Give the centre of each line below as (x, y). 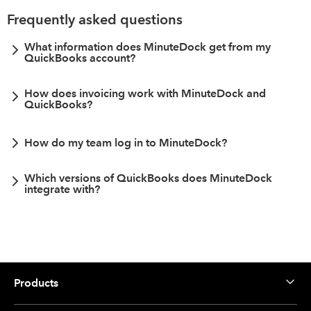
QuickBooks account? (80, 58)
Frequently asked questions (95, 19)
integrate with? (62, 189)
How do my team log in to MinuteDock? (126, 143)
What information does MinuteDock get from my (148, 47)
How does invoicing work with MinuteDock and (145, 93)
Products (36, 283)
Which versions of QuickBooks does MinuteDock (148, 178)
